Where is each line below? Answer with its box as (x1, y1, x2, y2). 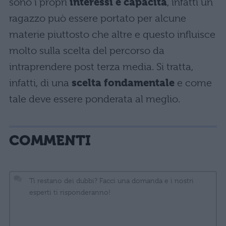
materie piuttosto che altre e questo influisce (9, 28, 215, 40)
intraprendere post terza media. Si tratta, (9, 61, 193, 73)
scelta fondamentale (72, 77, 175, 89)
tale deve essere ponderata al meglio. (9, 93, 180, 105)
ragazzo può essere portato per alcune (9, 12, 186, 24)
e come (175, 77, 212, 89)
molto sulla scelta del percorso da (9, 44, 164, 56)
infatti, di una (9, 77, 72, 89)
